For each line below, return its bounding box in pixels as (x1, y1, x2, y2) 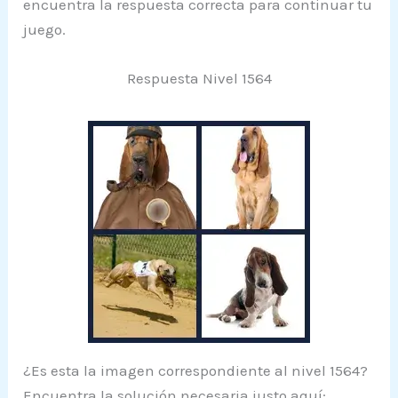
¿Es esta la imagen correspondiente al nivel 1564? (23, 361, 369, 379)
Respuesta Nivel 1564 (126, 68, 272, 87)
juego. (23, 20, 67, 38)
